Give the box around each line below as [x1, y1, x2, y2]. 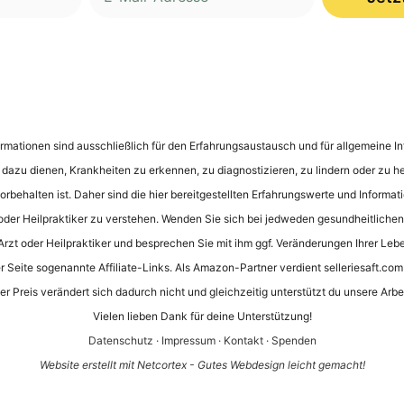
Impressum [161, 333, 216, 347]
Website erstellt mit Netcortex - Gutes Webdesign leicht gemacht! [39, 357, 365, 372]
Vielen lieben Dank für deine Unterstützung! [92, 308, 312, 323]
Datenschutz [87, 333, 153, 347]
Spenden [271, 333, 317, 347]
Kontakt [223, 333, 263, 347]
